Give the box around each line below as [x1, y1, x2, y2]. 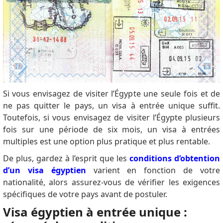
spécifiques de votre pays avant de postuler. [2, 189, 167, 200]
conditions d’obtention [129, 153, 221, 164]
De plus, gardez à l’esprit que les [2, 153, 130, 164]
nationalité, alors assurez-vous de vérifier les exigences [2, 177, 221, 188]
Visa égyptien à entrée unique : [2, 204, 187, 221]
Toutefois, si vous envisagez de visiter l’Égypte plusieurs [2, 112, 221, 123]
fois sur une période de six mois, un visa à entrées [2, 124, 221, 135]
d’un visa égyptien [2, 165, 86, 176]
